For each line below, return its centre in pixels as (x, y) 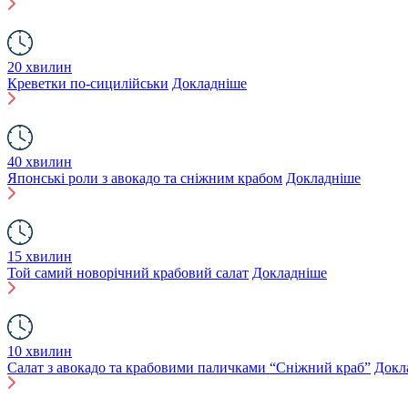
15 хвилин (40, 256)
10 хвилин (40, 351)
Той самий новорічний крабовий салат (128, 273)
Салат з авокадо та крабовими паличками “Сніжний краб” (189, 367)
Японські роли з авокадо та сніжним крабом (145, 178)
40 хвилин (40, 162)
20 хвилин (40, 67)
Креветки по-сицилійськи (88, 83)
